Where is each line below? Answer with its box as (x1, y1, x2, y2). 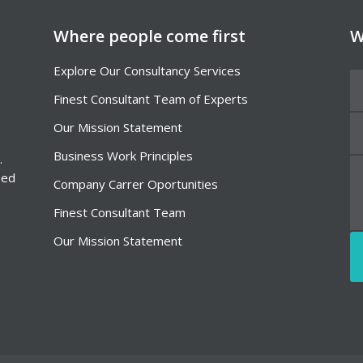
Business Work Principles (53, 147, 193, 164)
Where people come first (53, 25, 246, 47)
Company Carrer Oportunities (53, 176, 218, 192)
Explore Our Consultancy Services (53, 62, 241, 79)
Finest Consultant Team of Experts (53, 91, 248, 107)
